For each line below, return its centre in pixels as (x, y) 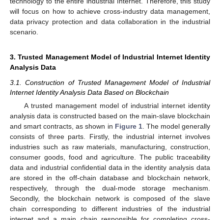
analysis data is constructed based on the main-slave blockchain (110, 116)
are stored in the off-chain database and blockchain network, (110, 178)
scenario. (24, 32)
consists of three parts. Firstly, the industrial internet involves (110, 136)
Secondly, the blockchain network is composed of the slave (110, 198)
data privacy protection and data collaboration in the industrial (110, 21)
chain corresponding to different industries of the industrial (110, 208)
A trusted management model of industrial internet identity (117, 105)
